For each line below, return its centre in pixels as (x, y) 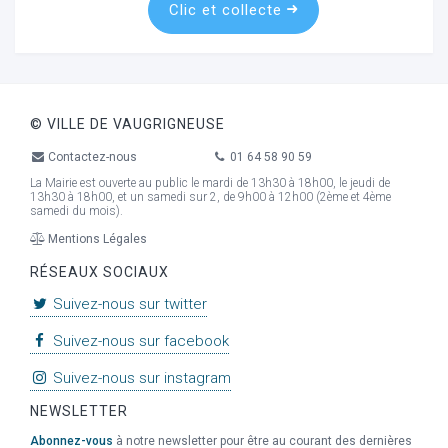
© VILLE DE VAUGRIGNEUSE (127, 124)
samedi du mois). (76, 210)
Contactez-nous (91, 156)
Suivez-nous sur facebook (139, 341)
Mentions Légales (96, 239)
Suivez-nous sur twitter (128, 304)
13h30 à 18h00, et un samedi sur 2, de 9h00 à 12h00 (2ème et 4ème (210, 196)
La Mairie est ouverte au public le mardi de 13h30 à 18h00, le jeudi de (210, 182)
